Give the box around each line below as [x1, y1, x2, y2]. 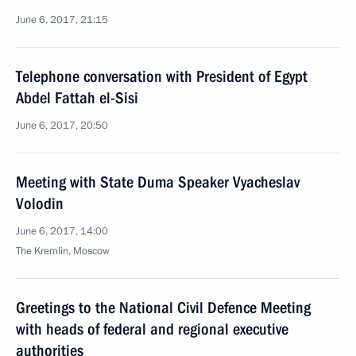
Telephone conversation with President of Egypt [16, 67, 308, 86]
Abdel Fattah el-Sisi [16, 88, 138, 107]
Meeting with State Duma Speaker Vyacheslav [16, 172, 300, 192]
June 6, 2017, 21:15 [16, 13, 108, 27]
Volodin [16, 194, 64, 213]
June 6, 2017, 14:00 [16, 224, 108, 238]
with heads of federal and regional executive [16, 319, 288, 339]
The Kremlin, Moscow [16, 244, 110, 258]
